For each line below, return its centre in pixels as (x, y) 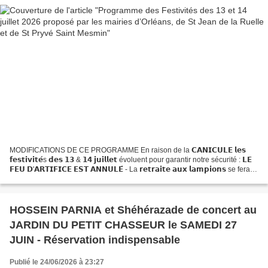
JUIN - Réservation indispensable (95, 240)
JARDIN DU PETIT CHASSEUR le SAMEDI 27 (89, 225)
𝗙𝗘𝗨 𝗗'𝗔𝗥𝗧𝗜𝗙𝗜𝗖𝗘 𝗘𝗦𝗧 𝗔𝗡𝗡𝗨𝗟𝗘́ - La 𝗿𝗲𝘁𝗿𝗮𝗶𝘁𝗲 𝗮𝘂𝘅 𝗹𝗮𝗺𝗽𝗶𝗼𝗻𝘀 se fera (130, 170)
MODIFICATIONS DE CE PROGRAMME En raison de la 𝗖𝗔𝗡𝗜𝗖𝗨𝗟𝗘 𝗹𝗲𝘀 (128, 150)
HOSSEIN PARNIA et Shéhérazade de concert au (133, 210)
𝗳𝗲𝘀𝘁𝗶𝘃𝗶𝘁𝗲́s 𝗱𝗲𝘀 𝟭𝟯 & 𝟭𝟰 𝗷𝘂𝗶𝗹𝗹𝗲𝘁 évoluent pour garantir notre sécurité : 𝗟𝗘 (131, 160)
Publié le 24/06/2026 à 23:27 (57, 262)
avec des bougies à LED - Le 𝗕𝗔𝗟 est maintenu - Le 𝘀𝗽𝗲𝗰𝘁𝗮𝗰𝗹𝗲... (117, 179)
